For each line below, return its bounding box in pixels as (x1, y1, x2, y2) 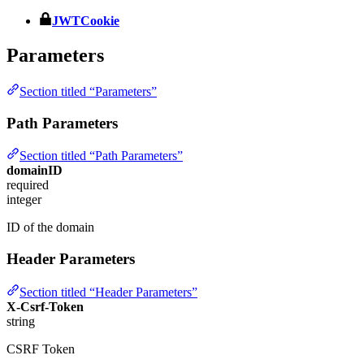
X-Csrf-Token (6, 299, 84, 314)
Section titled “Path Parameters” (19, 149, 183, 163)
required (6, 178, 49, 193)
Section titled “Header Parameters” (19, 284, 197, 299)
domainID (6, 163, 63, 178)
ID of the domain (6, 220, 94, 235)
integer (6, 193, 41, 207)
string (6, 314, 35, 328)
